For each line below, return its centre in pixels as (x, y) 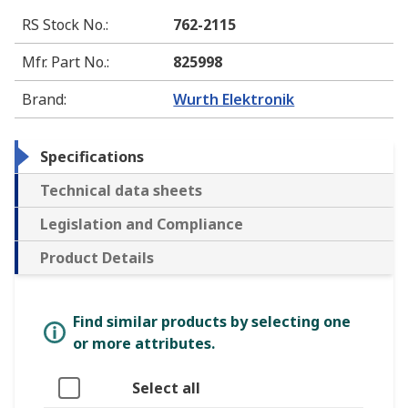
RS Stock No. (64, 25)
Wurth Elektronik (234, 100)
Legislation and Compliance (142, 224)
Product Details (97, 258)
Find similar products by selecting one (212, 322)
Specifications (92, 157)
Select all (166, 388)
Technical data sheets (121, 191)
